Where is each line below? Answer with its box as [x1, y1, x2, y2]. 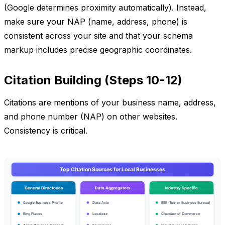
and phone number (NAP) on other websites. [4, 111, 177, 122]
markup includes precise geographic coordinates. [4, 44, 192, 55]
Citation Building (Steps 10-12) [4, 72, 182, 87]
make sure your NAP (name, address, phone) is [4, 16, 187, 27]
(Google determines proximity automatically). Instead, [4, 2, 206, 13]
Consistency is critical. [4, 125, 87, 136]
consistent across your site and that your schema [4, 30, 193, 41]
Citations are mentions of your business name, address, [4, 97, 216, 107]
